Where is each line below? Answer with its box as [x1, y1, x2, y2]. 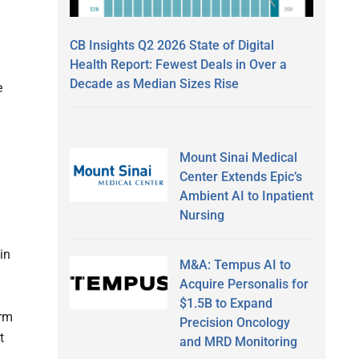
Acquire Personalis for [179, 276, 309, 292]
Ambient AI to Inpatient [179, 188, 313, 204]
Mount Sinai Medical [179, 149, 297, 165]
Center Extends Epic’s [179, 168, 302, 184]
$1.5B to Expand [179, 295, 272, 311]
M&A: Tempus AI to [179, 256, 291, 272]
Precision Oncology [179, 314, 290, 330]
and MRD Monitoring [179, 333, 297, 349]
